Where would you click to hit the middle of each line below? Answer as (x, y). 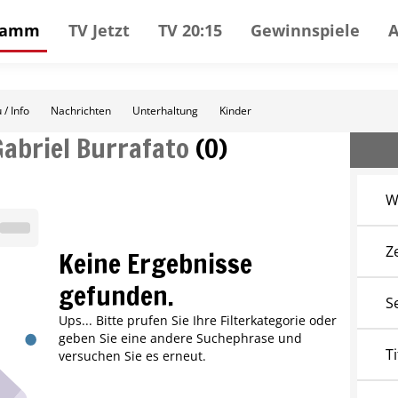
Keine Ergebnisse (155, 264)
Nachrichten (81, 111)
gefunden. (116, 296)
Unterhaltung (165, 111)
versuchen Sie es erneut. (132, 356)
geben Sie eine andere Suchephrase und (180, 338)
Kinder (235, 111)
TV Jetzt (99, 30)
